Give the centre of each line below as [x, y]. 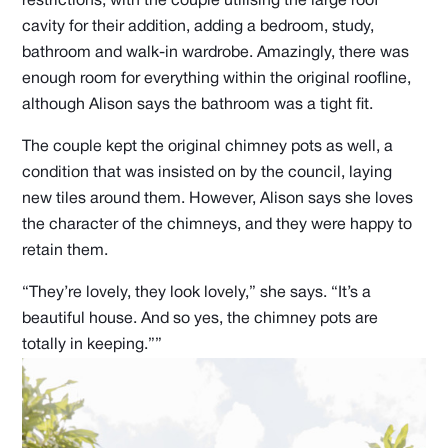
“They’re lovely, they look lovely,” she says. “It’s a [197, 292]
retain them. [65, 250]
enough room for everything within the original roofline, [217, 78]
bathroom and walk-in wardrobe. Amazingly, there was [216, 52]
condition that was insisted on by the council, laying [207, 172]
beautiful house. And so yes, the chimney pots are [200, 318]
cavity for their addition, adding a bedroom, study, [198, 26]
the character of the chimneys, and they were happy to [217, 224]
